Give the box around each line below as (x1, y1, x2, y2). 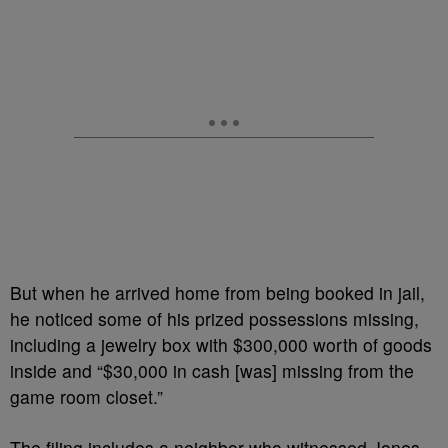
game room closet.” (10, 384, 163, 409)
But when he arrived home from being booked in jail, (10, 280, 425, 305)
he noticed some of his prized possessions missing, (10, 306, 419, 331)
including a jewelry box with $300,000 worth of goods (10, 332, 432, 357)
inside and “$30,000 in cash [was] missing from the (10, 358, 414, 383)
